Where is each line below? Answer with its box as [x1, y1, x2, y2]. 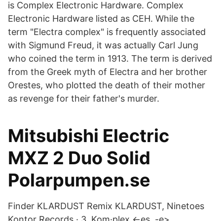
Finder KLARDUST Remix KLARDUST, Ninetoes [8, 201, 204, 211]
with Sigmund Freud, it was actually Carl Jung [8, 40, 198, 50]
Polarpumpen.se [8, 169, 150, 191]
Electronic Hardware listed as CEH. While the [8, 13, 194, 24]
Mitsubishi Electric [8, 125, 169, 147]
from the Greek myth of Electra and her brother [8, 67, 207, 77]
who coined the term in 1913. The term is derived [8, 53, 212, 64]
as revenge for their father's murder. [8, 93, 159, 104]
